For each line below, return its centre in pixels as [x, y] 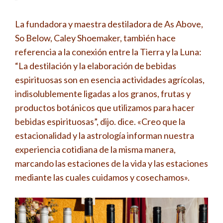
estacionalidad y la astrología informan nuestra [105, 135]
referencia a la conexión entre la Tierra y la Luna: [108, 52]
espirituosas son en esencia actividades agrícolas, [110, 79]
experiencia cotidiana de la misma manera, [95, 149]
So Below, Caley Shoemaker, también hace [95, 38]
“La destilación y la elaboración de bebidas [96, 65]
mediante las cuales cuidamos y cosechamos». [102, 177]
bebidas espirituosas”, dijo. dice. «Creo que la [100, 121]
